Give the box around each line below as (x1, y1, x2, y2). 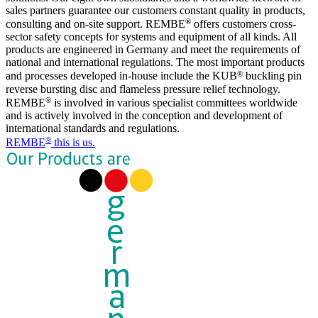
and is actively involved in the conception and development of (6, 109, 283, 122)
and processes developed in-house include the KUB (6, 70, 237, 82)
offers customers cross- (191, 18, 296, 31)
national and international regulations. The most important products (6, 56, 305, 69)
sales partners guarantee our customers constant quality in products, (6, 4, 305, 16)
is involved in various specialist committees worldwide (51, 97, 297, 109)
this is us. (51, 136, 95, 148)
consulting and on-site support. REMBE (6, 18, 185, 31)
